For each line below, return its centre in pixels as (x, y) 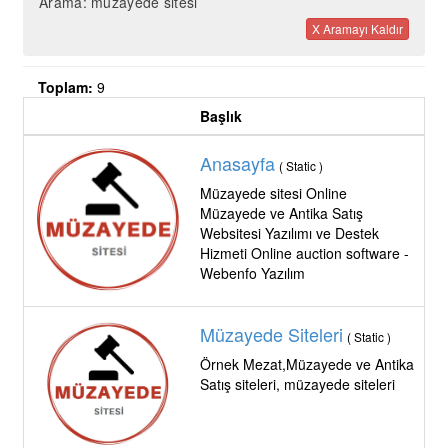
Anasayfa (237, 163)
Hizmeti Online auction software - (304, 253)
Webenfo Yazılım (252, 273)
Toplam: (65, 87)
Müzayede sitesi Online (273, 193)
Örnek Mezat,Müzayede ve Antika (307, 364)
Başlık (221, 116)
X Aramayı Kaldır (357, 28)
